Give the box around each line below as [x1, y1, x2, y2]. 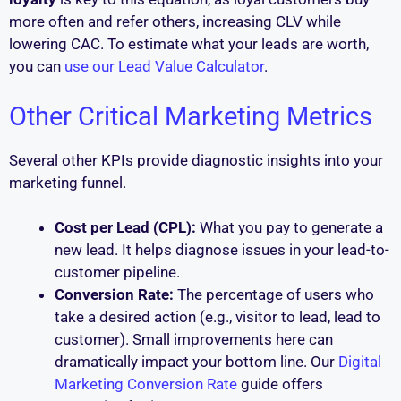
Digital [338, 353, 381, 371]
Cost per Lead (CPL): [55, 218, 196, 237]
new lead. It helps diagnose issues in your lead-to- [55, 241, 389, 260]
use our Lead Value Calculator [64, 57, 264, 76]
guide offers [237, 375, 323, 394]
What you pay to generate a [196, 218, 383, 237]
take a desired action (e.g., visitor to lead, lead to [55, 308, 380, 327]
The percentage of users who [174, 286, 374, 304]
